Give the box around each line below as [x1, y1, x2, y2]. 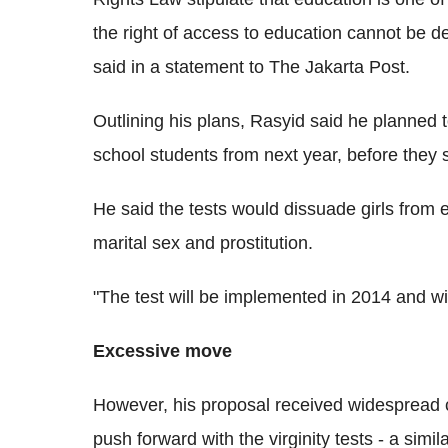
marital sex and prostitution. [93, 232, 313, 253]
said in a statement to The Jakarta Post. [93, 56, 410, 77]
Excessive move [93, 340, 232, 361]
